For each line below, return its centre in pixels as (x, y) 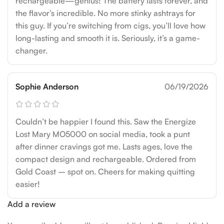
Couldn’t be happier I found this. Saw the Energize (106, 122)
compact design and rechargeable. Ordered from (106, 159)
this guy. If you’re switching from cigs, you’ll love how (110, 26)
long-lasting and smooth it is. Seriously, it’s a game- (108, 38)
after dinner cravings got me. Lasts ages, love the (104, 147)
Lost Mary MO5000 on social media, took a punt (103, 134)
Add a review (31, 204)
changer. (31, 51)
